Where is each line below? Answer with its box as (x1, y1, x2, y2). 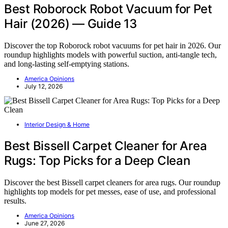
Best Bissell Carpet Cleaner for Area (4, 138, 207, 153)
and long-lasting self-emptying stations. (4, 59, 129, 68)
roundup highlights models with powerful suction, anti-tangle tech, (4, 50, 217, 59)
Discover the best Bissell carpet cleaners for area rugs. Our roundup (4, 178, 220, 187)
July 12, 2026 (24, 82, 63, 90)
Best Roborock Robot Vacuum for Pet (4, 1, 212, 16)
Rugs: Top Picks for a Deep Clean (4, 153, 190, 168)
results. (4, 196, 26, 205)
